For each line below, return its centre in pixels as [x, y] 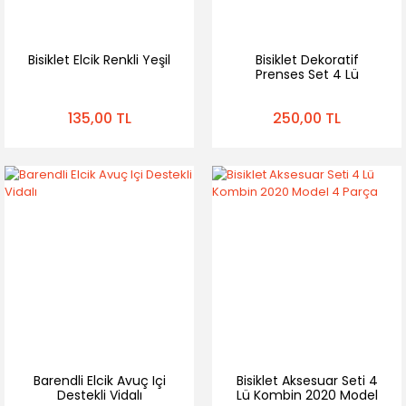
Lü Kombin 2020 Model [307, 395]
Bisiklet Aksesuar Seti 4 [307, 381]
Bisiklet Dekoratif [307, 60]
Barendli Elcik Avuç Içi [99, 381]
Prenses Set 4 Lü [307, 74]
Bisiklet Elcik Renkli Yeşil [99, 60]
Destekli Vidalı [99, 395]
